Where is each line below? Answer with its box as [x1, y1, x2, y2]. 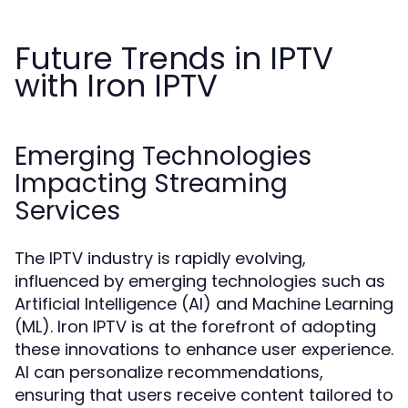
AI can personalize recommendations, [15, 361, 323, 383]
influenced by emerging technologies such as [15, 270, 385, 292]
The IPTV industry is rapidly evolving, [15, 247, 306, 270]
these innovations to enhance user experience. [15, 338, 393, 361]
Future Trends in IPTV [15, 36, 333, 80]
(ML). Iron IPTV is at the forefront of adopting [15, 315, 376, 338]
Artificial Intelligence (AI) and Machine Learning [15, 292, 393, 315]
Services [15, 193, 120, 229]
